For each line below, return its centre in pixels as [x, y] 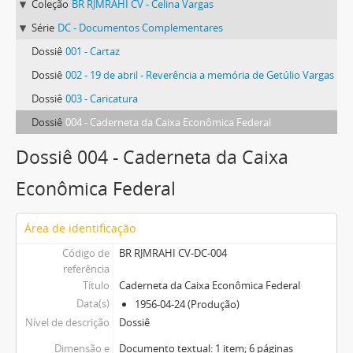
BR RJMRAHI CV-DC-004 [173, 253]
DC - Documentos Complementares [140, 28]
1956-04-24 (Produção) [187, 304]
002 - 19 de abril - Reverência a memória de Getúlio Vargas [200, 75]
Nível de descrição [67, 322]
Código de [85, 253]
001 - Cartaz [93, 51]
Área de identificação [80, 228]
